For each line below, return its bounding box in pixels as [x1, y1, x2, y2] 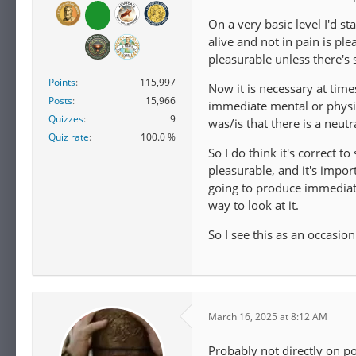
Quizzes [48, 112, 83, 126]
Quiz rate [48, 130, 89, 145]
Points [48, 75, 75, 90]
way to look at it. [208, 196, 299, 213]
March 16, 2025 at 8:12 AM [208, 310, 327, 324]
